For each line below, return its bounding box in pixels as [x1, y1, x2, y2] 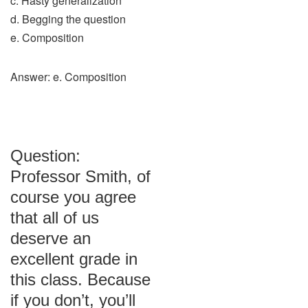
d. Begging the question [10, 11, 126, 27]
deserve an [10, 229, 91, 247]
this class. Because [10, 270, 151, 289]
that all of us [10, 208, 99, 227]
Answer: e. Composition [10, 69, 126, 85]
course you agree [10, 188, 136, 206]
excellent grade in [10, 250, 137, 268]
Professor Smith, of [10, 167, 151, 186]
